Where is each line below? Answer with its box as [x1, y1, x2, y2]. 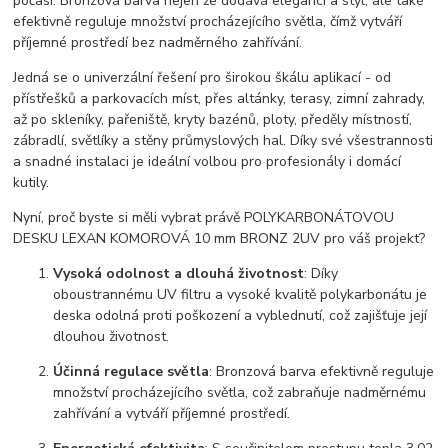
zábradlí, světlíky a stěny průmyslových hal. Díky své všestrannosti [13, 130, 434, 150]
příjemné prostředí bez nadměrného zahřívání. [13, 32, 303, 52]
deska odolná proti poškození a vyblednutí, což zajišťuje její [53, 305, 428, 325]
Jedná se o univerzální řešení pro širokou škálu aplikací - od [13, 67, 392, 87]
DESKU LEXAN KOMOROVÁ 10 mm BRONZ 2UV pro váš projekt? [13, 228, 426, 248]
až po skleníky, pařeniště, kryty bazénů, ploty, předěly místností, [13, 109, 413, 129]
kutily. [13, 172, 50, 192]
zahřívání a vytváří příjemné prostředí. [53, 403, 291, 423]
